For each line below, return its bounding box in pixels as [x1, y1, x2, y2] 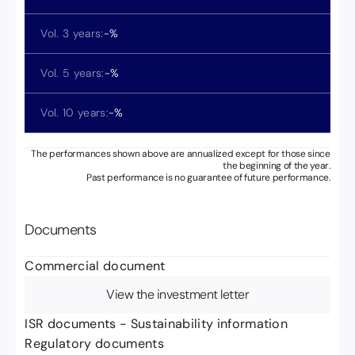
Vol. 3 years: [40, 26, 104, 41]
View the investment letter [106, 286, 249, 303]
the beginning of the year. [223, 159, 330, 173]
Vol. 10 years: [40, 105, 109, 120]
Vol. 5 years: [40, 66, 105, 81]
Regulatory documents [25, 335, 164, 353]
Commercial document [25, 258, 166, 275]
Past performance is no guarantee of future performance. [86, 171, 330, 185]
